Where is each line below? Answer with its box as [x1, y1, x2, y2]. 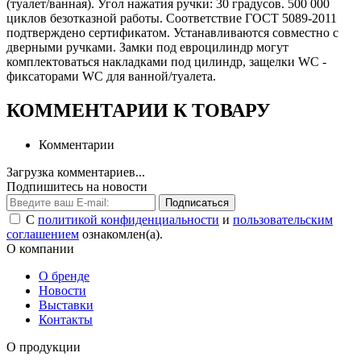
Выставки [39, 298, 93, 313]
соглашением [6, 227, 79, 242]
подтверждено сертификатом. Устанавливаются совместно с [6, 26, 338, 40]
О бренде [39, 269, 89, 284]
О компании [6, 242, 74, 256]
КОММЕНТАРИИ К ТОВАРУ [6, 100, 271, 122]
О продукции [6, 340, 81, 355]
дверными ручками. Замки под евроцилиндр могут [6, 40, 288, 55]
